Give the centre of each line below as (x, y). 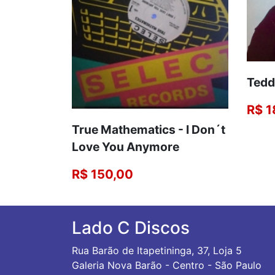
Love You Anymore (126, 147)
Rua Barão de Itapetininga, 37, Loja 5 (157, 251)
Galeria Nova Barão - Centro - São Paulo (167, 265)
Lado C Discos (131, 228)
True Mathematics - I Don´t (149, 130)
